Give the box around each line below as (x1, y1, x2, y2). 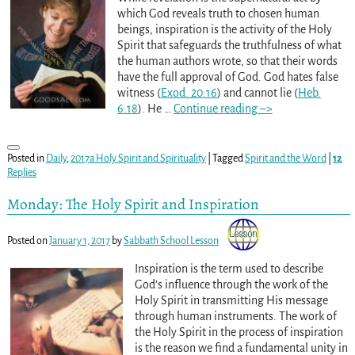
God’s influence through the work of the (134, 277, 328, 291)
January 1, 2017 (48, 235, 110, 246)
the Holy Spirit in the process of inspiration (134, 325, 343, 338)
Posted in (6, 153, 44, 165)
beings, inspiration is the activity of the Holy (116, 23, 332, 36)
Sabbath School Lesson (123, 235, 219, 246)
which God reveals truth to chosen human (116, 7, 319, 21)
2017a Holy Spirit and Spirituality (70, 153, 206, 165)
